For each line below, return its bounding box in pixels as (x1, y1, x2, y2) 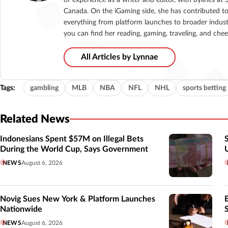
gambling (30, 84, 59, 92)
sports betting (183, 84, 226, 92)
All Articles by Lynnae (81, 52, 158, 61)
